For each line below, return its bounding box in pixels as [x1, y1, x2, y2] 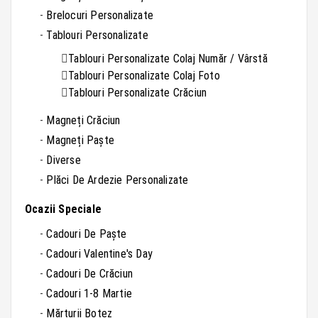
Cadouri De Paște [46, 227, 127, 241]
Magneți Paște [46, 133, 115, 148]
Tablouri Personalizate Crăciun [68, 86, 207, 100]
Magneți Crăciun [46, 114, 121, 128]
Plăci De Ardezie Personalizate [46, 173, 189, 187]
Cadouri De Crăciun [46, 267, 133, 281]
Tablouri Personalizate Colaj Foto [68, 69, 220, 83]
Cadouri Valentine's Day [46, 247, 153, 261]
